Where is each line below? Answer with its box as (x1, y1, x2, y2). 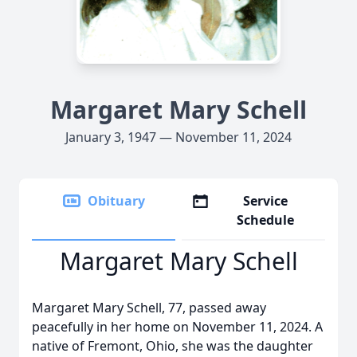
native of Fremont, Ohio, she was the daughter (32, 337, 313, 355)
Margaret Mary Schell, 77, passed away (32, 299, 266, 316)
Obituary (88, 192, 145, 210)
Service (243, 192, 288, 210)
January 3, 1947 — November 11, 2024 (65, 128, 292, 146)
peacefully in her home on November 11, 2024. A (32, 318, 323, 335)
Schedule (237, 211, 295, 229)
